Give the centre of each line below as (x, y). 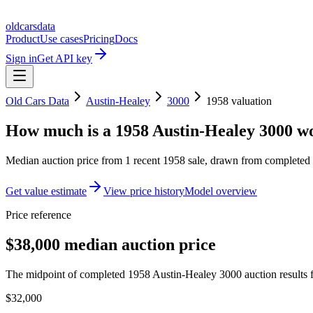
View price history (144, 191)
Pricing (99, 39)
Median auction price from (65, 160)
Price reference (38, 214)
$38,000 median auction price (111, 244)
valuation (250, 101)
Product (23, 39)
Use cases (61, 39)
